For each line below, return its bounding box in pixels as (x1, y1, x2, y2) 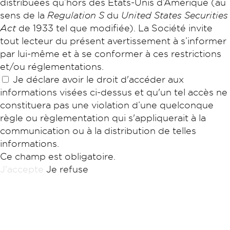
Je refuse (46, 163, 88, 175)
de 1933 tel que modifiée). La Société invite (16, 22, 213, 33)
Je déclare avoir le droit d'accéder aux (13, 73, 184, 85)
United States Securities (121, 9, 228, 21)
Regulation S (47, 9, 104, 21)
